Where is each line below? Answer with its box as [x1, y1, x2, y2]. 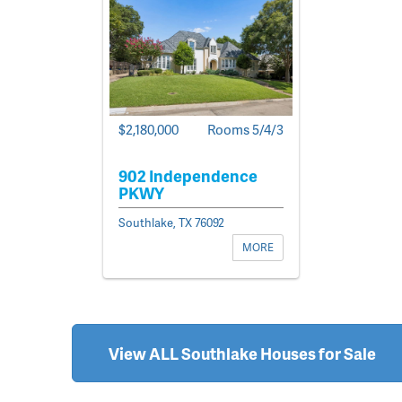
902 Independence [118, 163, 258, 187]
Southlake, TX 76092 [118, 214, 224, 231]
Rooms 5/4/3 [207, 118, 284, 139]
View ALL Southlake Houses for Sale [109, 341, 376, 364]
